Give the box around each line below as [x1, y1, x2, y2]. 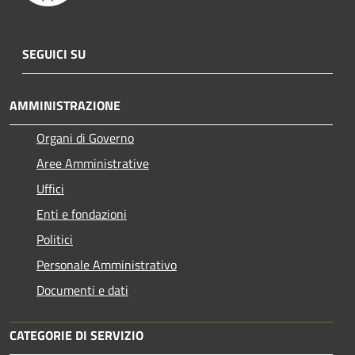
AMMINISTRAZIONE [10, 95, 120, 115]
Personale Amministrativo [36, 254, 177, 274]
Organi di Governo [36, 128, 134, 147]
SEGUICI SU [22, 44, 86, 63]
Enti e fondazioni [36, 204, 127, 223]
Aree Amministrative [36, 153, 149, 173]
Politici [36, 229, 73, 249]
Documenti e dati [36, 280, 128, 300]
